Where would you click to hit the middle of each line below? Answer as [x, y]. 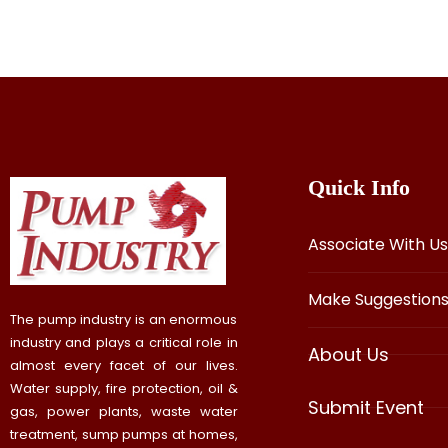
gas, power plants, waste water [124, 411]
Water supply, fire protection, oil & [124, 388]
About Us [348, 354]
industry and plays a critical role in [124, 342]
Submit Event [365, 407]
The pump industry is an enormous [124, 319]
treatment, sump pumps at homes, [124, 434]
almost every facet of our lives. [124, 365]
